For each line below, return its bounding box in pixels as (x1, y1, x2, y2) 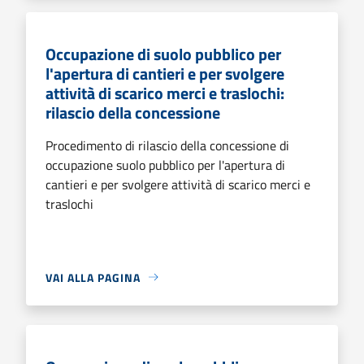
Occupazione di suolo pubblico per (45, 41, 281, 67)
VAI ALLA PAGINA (45, 268, 141, 286)
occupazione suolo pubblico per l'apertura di (45, 154, 285, 175)
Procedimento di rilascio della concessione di (45, 135, 289, 155)
